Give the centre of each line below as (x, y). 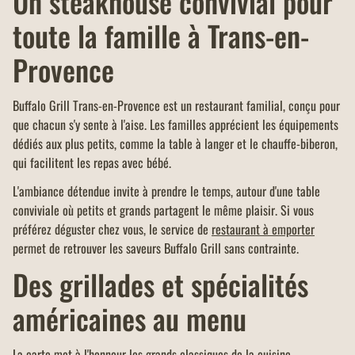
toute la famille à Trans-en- (161, 36)
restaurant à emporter (263, 229)
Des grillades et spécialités (160, 284)
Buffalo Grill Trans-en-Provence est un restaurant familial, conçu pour (176, 106)
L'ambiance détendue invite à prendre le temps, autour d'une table (166, 191)
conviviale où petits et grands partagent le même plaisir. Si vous (163, 210)
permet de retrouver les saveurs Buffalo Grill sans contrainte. (156, 248)
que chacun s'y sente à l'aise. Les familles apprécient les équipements (176, 125)
